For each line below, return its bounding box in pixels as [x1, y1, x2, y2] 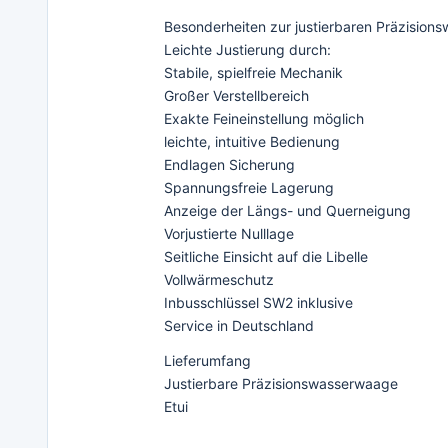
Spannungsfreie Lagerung [164, 178, 334, 196]
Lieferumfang [164, 351, 251, 369]
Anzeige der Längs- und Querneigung [164, 201, 411, 219]
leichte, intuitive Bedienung [164, 132, 340, 150]
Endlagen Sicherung [164, 155, 295, 173]
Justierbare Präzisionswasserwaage [164, 374, 398, 392]
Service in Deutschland [164, 316, 314, 334]
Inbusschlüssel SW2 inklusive [164, 293, 353, 311]
